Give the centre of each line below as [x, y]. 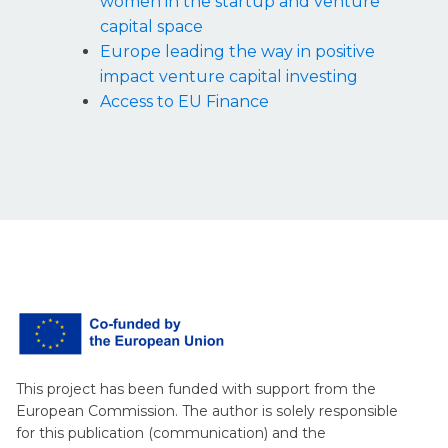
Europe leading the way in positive [237, 52]
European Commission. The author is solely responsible [206, 411]
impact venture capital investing [229, 77]
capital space [151, 27]
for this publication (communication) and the [170, 433]
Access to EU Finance [184, 102]
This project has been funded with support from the [195, 389]
